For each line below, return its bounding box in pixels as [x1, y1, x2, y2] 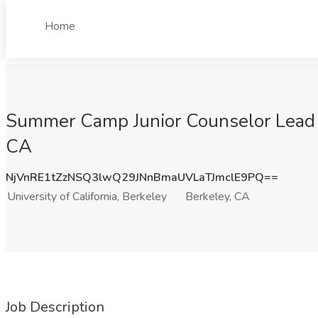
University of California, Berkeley [7, 189, 167, 204]
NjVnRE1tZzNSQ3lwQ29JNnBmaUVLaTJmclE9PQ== [6, 170, 278, 185]
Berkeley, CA [185, 189, 250, 204]
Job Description [6, 297, 104, 317]
